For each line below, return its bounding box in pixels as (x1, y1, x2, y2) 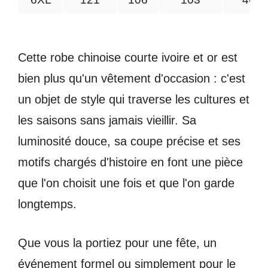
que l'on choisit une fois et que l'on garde (18, 176, 234, 190)
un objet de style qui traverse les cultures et (18, 93, 249, 106)
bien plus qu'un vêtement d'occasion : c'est (18, 72, 245, 86)
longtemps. (18, 197, 77, 211)
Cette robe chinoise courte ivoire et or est (18, 51, 237, 65)
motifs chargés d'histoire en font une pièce (18, 156, 243, 169)
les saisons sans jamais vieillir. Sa (18, 114, 196, 127)
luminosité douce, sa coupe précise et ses (18, 135, 240, 148)
